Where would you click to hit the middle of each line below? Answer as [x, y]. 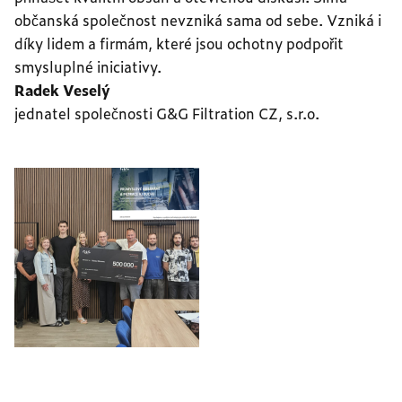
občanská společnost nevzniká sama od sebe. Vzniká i [198, 20]
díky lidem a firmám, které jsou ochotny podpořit [179, 43]
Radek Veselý [62, 90]
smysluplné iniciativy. [88, 66]
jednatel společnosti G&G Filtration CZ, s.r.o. [167, 113]
